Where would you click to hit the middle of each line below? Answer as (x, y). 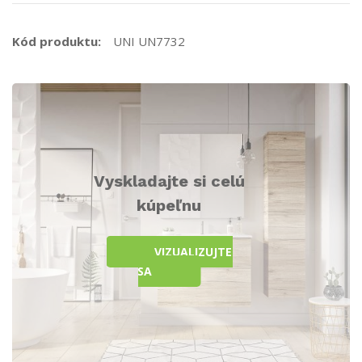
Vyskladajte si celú (169, 181)
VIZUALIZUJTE (193, 252)
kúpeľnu (169, 206)
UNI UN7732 (149, 42)
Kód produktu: (57, 42)
